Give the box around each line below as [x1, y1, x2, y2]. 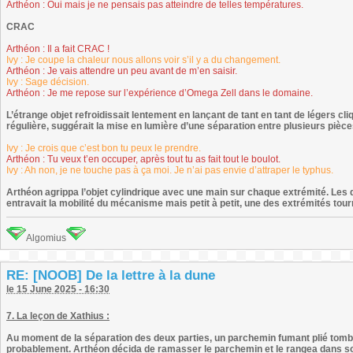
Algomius [26, 232, 66, 243]
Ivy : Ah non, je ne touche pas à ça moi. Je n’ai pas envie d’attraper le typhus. [6, 165, 333, 176]
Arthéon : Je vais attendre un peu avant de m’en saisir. [6, 65, 237, 76]
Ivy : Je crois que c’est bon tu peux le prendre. [6, 143, 201, 154]
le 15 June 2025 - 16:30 [6, 284, 110, 295]
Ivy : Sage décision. [6, 76, 89, 87]
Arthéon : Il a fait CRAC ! [6, 43, 110, 54]
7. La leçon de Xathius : [6, 310, 110, 321]
